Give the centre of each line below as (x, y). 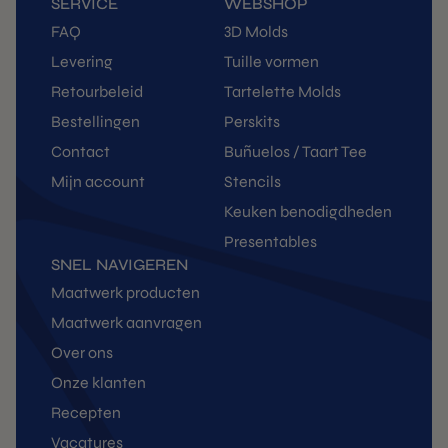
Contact (80, 151)
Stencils (252, 181)
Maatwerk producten (125, 292)
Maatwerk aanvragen (126, 322)
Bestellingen (95, 121)
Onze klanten (98, 382)
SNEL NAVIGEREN (119, 264)
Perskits (252, 121)
